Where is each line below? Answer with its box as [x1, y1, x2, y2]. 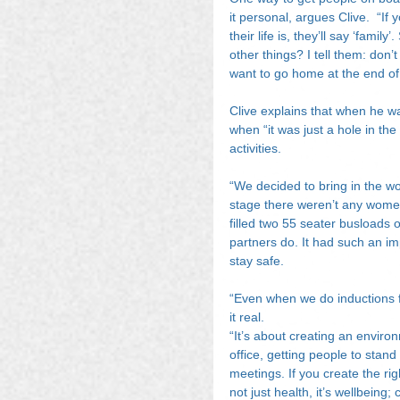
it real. [229, 310, 264, 324]
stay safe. [229, 254, 284, 268]
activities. [229, 141, 281, 155]
